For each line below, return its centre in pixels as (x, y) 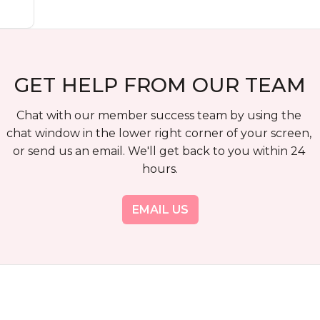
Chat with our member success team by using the (159, 115)
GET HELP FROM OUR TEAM (160, 85)
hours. (160, 169)
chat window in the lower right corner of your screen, (159, 133)
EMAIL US (160, 210)
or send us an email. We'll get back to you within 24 (159, 151)
